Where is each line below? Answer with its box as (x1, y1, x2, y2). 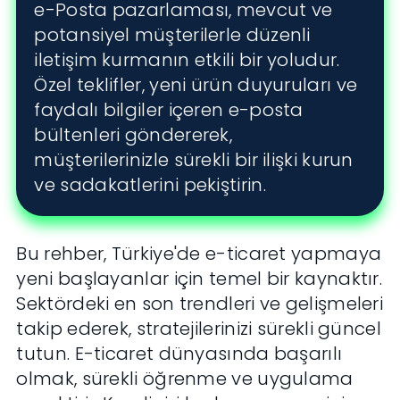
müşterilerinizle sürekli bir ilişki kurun (34, 147, 354, 173)
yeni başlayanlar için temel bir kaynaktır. (16, 266, 383, 292)
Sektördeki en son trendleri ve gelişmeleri (16, 291, 384, 317)
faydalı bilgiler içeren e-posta (34, 97, 304, 123)
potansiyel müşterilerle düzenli (34, 22, 311, 48)
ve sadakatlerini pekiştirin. (34, 172, 266, 198)
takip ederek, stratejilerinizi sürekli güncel (16, 316, 381, 342)
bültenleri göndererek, (34, 122, 233, 148)
